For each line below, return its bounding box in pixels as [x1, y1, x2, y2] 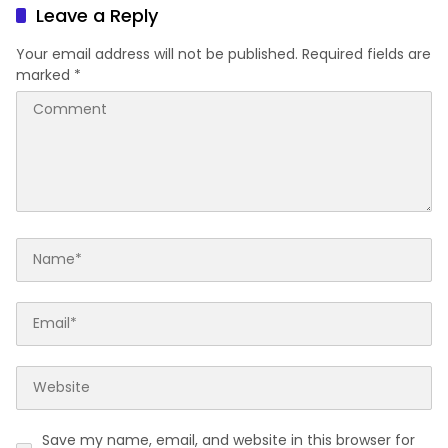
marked [16, 64, 74, 85]
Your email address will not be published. [16, 43, 298, 64]
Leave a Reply [36, 2, 158, 28]
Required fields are [302, 43, 431, 64]
